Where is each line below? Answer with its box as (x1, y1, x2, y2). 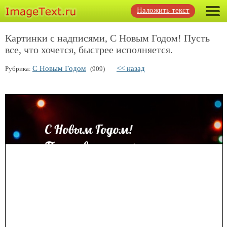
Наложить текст (137, 6, 190, 14)
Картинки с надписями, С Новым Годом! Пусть (5, 32, 210, 44)
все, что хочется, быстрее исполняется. (5, 44, 173, 55)
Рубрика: (5, 65, 32, 72)
